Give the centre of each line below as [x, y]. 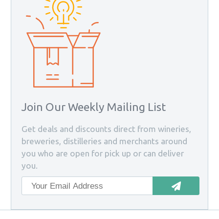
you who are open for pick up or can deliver [102, 153]
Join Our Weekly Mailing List [93, 107]
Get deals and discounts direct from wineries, [106, 129]
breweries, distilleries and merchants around [104, 141]
